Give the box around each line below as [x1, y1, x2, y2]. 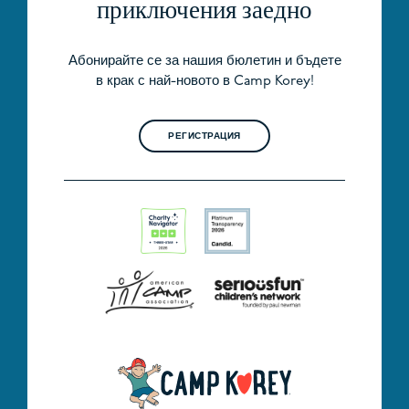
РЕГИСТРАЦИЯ [168, 131, 241, 142]
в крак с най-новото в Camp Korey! [95, 74, 314, 89]
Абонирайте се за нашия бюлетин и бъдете [68, 54, 341, 68]
